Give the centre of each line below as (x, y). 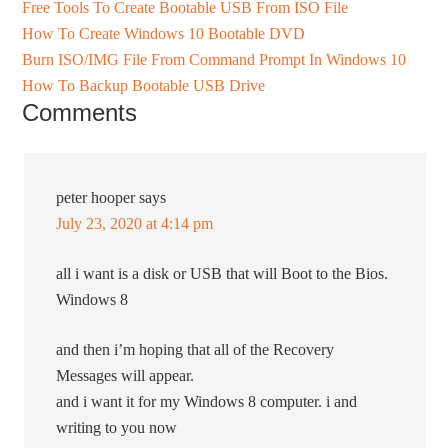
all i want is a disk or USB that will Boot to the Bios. (222, 274)
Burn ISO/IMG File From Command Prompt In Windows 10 (214, 60)
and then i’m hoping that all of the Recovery (195, 350)
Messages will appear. (125, 376)
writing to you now (117, 428)
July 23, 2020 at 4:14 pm (135, 224)
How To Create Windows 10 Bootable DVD (164, 34)
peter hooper (96, 198)
